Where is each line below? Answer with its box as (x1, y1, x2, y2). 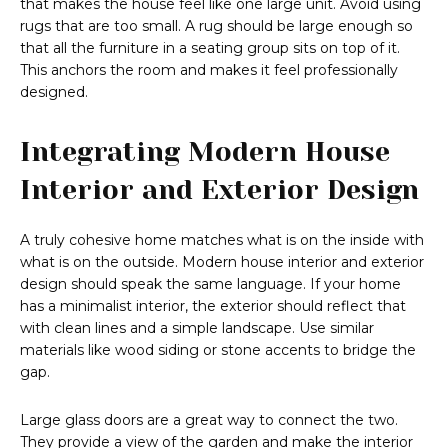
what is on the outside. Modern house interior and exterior (20, 253, 424, 272)
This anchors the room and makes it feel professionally (20, 61, 398, 80)
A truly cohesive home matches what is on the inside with (20, 231, 424, 250)
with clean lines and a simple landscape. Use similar (20, 319, 374, 338)
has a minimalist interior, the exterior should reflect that (20, 297, 406, 316)
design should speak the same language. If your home (20, 275, 401, 294)
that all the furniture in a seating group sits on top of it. (20, 39, 400, 58)
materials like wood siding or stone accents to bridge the (20, 341, 416, 360)
